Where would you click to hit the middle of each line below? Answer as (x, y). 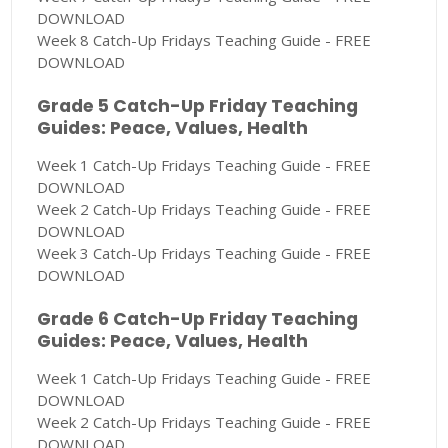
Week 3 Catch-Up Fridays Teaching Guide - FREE (204, 253)
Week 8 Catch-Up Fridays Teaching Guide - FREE (204, 40)
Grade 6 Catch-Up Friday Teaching (198, 319)
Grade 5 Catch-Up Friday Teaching (198, 106)
